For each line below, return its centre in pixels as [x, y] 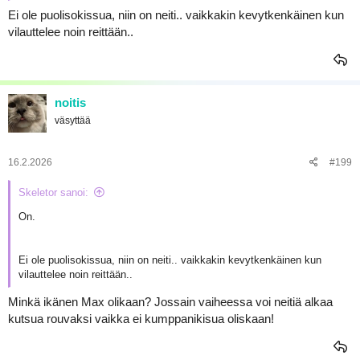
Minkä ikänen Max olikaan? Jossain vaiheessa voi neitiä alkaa [170, 302]
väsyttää [73, 121]
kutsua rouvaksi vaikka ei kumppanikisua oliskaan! [141, 319]
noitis [70, 102]
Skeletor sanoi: [53, 192]
